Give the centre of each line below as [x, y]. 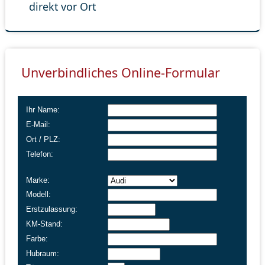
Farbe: [37, 239]
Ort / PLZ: [43, 140]
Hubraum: [43, 254]
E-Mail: [38, 125]
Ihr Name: [43, 110]
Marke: [38, 180]
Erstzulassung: [52, 209]
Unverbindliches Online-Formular [120, 72]
